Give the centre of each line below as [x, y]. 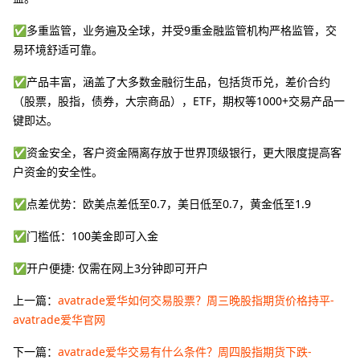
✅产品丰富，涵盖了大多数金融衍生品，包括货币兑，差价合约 [172, 82]
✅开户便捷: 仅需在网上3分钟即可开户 [110, 268]
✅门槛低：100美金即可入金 [86, 236]
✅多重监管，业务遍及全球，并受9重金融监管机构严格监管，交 [175, 31]
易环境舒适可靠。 [58, 50]
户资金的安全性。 [58, 172]
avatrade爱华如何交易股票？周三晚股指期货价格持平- [196, 301]
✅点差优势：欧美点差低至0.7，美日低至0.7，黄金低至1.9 [162, 204]
